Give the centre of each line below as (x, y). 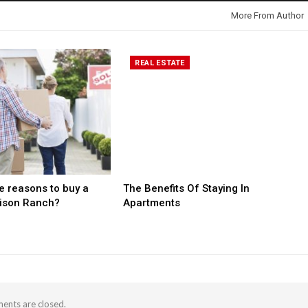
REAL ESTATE (160, 63)
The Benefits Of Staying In (187, 189)
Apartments (152, 203)
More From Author (267, 15)
